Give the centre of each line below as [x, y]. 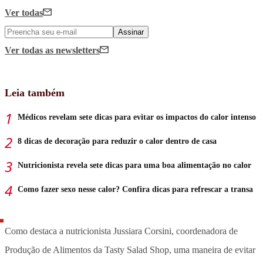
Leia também [35, 92]
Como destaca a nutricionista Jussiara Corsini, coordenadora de [121, 231]
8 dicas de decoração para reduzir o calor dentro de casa [117, 141]
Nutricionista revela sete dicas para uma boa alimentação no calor [134, 165]
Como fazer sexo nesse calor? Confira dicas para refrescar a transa [135, 189]
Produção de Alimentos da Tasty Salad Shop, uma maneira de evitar [130, 249]
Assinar [131, 32]
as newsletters [73, 50]
